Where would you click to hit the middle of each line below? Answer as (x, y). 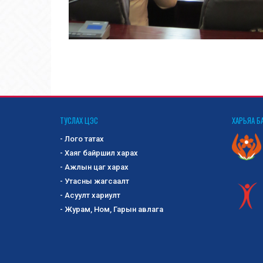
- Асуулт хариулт (90, 195)
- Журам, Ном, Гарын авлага (112, 210)
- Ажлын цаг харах (94, 167)
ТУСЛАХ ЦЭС (79, 121)
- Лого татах (82, 139)
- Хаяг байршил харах (99, 153)
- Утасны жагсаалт (95, 181)
